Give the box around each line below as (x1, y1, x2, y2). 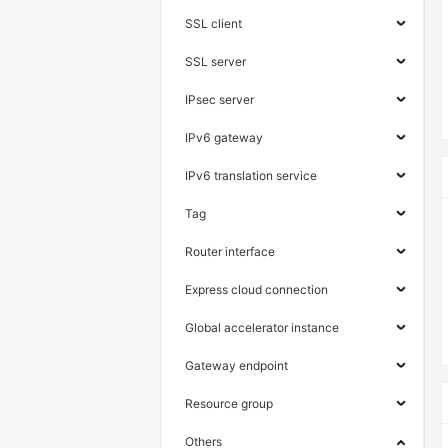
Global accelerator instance (185, 319, 339, 335)
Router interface (185, 243, 275, 259)
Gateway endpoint (185, 357, 288, 373)
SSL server (185, 53, 246, 69)
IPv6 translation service (185, 167, 317, 183)
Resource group (185, 395, 273, 411)
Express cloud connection (185, 281, 328, 297)
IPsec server (185, 91, 254, 107)
